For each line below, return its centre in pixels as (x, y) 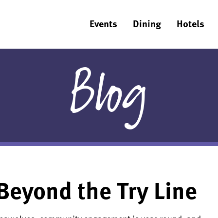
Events (103, 23)
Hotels (191, 23)
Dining (147, 23)
